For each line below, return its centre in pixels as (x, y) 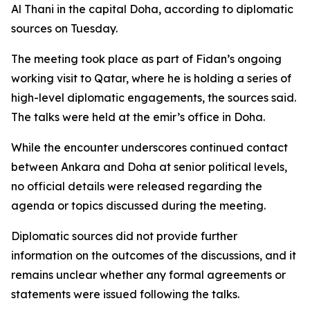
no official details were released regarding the (137, 186)
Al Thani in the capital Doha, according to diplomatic (152, 9)
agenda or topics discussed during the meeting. (138, 206)
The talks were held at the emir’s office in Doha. (138, 117)
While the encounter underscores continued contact (149, 147)
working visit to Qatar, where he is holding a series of (151, 78)
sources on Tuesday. (64, 28)
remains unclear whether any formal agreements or (148, 275)
